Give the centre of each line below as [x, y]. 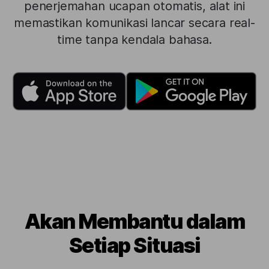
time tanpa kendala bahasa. [134, 40]
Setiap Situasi [134, 245]
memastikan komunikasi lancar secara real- [134, 23]
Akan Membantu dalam [134, 221]
